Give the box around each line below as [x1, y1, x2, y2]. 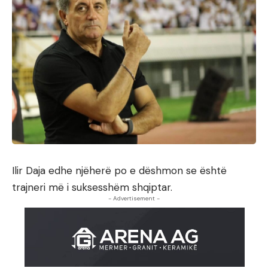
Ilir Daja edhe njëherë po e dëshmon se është [12, 164, 227, 177]
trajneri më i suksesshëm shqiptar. [12, 181, 172, 194]
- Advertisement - [108, 194, 160, 202]
